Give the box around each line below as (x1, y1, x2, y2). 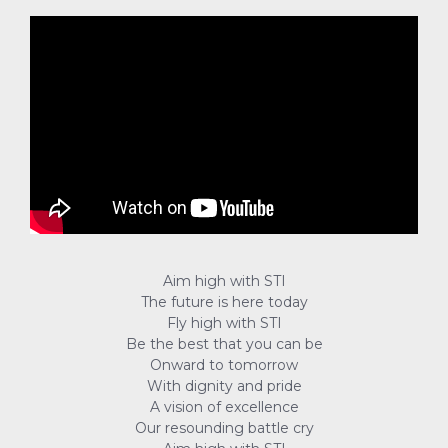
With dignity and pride (146, 377, 302, 396)
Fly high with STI (166, 314, 282, 333)
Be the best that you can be (125, 335, 323, 354)
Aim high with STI (162, 272, 286, 291)
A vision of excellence (149, 398, 299, 417)
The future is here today (140, 293, 308, 312)
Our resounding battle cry (134, 419, 314, 438)
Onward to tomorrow (150, 356, 298, 375)
